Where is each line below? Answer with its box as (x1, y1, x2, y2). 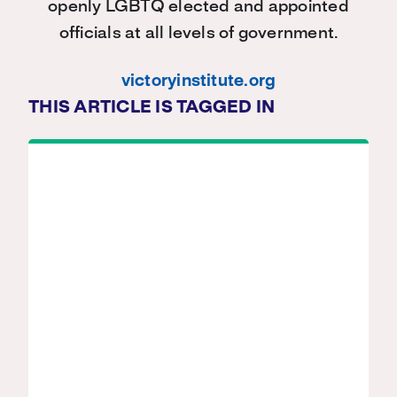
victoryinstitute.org (121, 74, 276, 90)
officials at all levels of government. (58, 26, 339, 42)
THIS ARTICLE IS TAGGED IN (28, 100, 276, 116)
